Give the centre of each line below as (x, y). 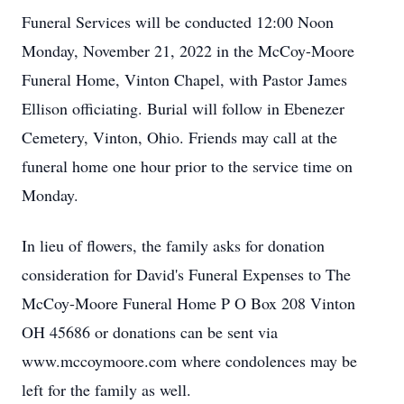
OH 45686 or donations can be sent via (150, 332)
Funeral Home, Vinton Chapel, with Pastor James (184, 79)
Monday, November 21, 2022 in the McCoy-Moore (188, 50)
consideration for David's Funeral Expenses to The (186, 274)
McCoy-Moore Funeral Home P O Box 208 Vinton (188, 303)
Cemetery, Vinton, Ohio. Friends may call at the (179, 137)
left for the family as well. (106, 390)
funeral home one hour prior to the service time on (187, 166)
